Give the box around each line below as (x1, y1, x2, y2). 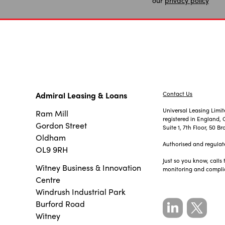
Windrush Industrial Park (36, 186, 126, 197)
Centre (36, 174, 61, 185)
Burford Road (36, 198, 85, 209)
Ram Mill (36, 107, 69, 119)
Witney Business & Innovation (36, 162, 142, 173)
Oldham (36, 132, 66, 143)
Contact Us (163, 89, 193, 98)
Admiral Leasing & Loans (36, 89, 128, 101)
